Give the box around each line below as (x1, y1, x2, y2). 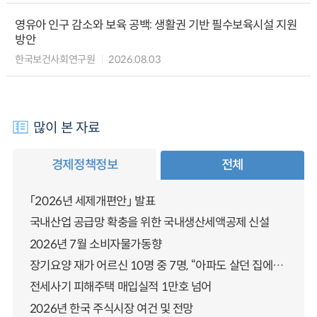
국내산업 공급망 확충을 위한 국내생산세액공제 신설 (29, 215, 270, 231)
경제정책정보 (51, 157, 118, 173)
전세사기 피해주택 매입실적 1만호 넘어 (29, 279, 212, 295)
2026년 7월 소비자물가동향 (29, 236, 162, 252)
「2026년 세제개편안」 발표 (29, 194, 156, 209)
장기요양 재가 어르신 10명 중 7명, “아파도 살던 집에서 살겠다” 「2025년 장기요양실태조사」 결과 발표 (272, 258, 285, 273)
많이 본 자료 (33, 118, 101, 136)
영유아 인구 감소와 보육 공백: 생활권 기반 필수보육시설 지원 (14, 17, 297, 33)
